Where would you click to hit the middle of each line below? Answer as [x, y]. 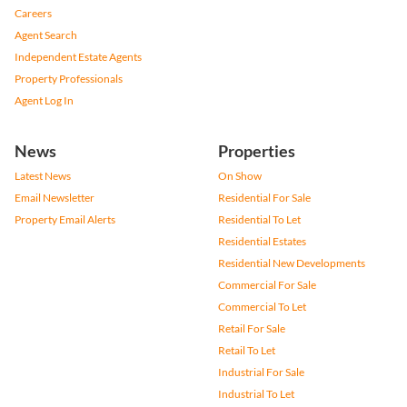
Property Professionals [69, 79]
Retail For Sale [252, 328]
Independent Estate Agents [78, 57]
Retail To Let [247, 350]
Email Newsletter [55, 198]
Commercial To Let [262, 307]
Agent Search [46, 35]
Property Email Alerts [65, 219]
